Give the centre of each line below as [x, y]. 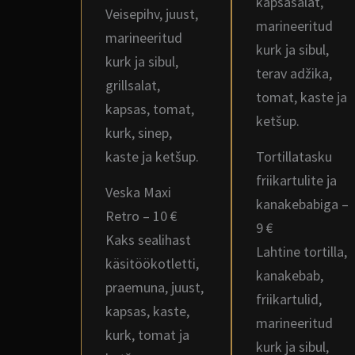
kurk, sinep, [139, 133]
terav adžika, [294, 73]
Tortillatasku [294, 157]
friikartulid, [289, 299]
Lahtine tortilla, [302, 252]
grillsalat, [133, 85]
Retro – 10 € [141, 216]
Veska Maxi [138, 192]
